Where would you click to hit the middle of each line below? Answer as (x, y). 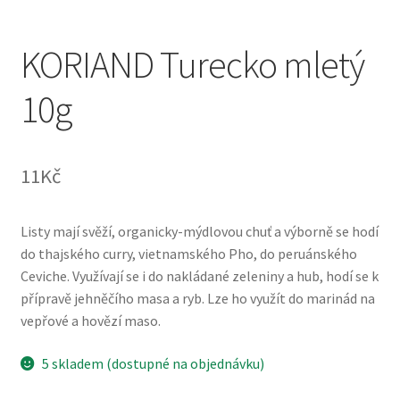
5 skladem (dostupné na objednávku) (154, 363)
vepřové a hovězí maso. (90, 321)
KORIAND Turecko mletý (192, 65)
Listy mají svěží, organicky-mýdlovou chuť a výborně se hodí (199, 232)
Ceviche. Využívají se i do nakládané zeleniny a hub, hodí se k (199, 276)
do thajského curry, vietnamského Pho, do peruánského (188, 254)
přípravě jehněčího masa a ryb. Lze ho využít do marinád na (197, 299)
